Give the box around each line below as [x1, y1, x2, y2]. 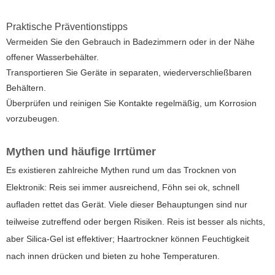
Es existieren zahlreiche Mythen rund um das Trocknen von [6, 165, 236, 175]
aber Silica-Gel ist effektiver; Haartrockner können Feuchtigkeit [6, 233, 249, 244]
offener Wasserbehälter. [6, 52, 99, 62]
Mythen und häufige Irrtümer [6, 145, 156, 158]
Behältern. [6, 82, 46, 93]
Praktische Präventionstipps [6, 21, 128, 32]
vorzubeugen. [6, 113, 60, 123]
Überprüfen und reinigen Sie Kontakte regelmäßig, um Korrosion [6, 98, 257, 108]
